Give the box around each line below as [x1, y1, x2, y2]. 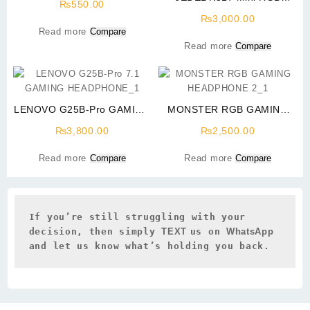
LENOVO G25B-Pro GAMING [14, 103, 151, 115]
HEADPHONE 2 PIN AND [170, 118, 286, 129]
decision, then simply [28, 226, 162, 237]
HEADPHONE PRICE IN [26, 118, 138, 129]
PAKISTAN [57, 132, 107, 144]
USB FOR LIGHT [188, 132, 268, 144]
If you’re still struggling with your [28, 211, 246, 222]
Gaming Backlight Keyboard [163, 6, 293, 18]
